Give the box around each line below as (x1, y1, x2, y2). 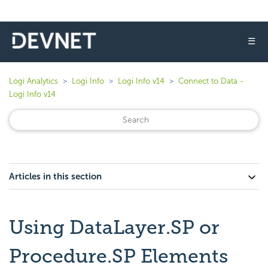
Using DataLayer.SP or (9, 216, 220, 239)
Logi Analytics (9, 77, 58, 86)
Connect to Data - (178, 77, 243, 86)
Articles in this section (9, 171, 102, 182)
